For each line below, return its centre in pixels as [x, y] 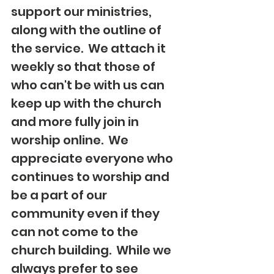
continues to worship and [91, 177]
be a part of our [60, 195]
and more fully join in [76, 122]
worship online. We [71, 140]
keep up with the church [87, 103]
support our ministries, [83, 12]
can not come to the [76, 232]
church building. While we [92, 250]
